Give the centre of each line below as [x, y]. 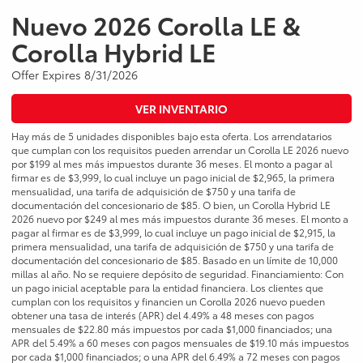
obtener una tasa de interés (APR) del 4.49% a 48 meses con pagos [163, 315]
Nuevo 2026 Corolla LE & [156, 25]
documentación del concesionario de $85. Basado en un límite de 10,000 [175, 260]
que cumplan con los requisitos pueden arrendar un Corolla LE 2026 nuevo [180, 150]
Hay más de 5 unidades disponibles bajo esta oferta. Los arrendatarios [172, 136]
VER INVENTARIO [181, 109]
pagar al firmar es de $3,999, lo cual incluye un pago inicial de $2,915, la [173, 233]
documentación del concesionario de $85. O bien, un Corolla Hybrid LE [171, 205]
